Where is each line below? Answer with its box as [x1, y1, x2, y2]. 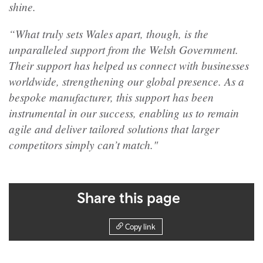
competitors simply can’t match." [9, 136, 158, 152]
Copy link [125, 221, 156, 231]
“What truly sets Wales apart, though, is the [9, 25, 208, 41]
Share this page [77, 188, 180, 206]
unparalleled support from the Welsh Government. [9, 41, 238, 57]
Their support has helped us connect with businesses [9, 57, 249, 73]
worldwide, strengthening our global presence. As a [9, 73, 244, 89]
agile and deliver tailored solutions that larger [9, 120, 219, 136]
